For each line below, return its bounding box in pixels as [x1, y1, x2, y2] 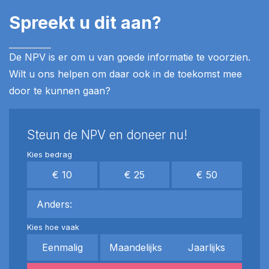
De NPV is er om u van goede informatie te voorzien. [9, 51, 250, 63]
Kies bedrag [27, 150, 72, 159]
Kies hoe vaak [27, 223, 79, 232]
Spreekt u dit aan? [9, 12, 162, 33]
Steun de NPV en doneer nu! [27, 127, 187, 142]
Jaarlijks [188, 241, 225, 253]
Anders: [37, 198, 72, 210]
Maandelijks [109, 241, 162, 253]
